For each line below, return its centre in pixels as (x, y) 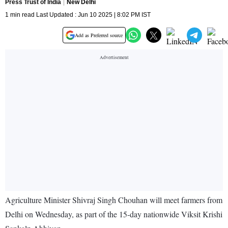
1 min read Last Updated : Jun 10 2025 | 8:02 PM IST (78, 15)
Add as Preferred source (99, 35)
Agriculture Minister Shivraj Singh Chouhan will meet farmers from (114, 200)
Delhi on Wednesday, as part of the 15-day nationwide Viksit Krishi (114, 214)
